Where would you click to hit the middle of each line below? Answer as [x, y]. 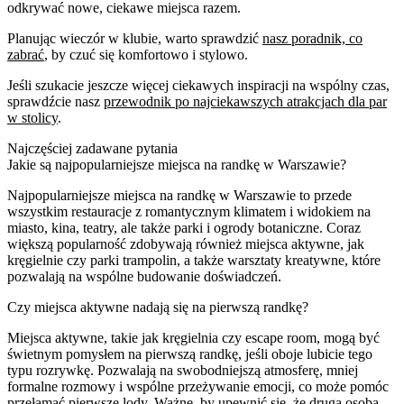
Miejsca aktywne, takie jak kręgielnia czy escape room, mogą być [193, 337]
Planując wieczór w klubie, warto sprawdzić [135, 38]
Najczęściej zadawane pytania [92, 148]
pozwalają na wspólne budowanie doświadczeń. [144, 276]
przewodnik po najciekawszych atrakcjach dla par [245, 101]
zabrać [26, 54]
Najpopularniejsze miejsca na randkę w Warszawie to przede [179, 195]
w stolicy [32, 117]
